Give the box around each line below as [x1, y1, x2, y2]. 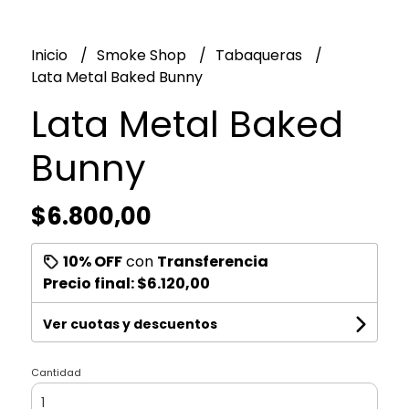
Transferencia [156, 250, 268, 272]
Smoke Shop [96, 44, 190, 66]
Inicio [30, 44, 71, 66]
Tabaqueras [215, 44, 306, 66]
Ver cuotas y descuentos [42, 314, 217, 333]
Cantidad [30, 364, 81, 380]
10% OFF [62, 250, 122, 272]
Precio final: [42, 272, 137, 294]
